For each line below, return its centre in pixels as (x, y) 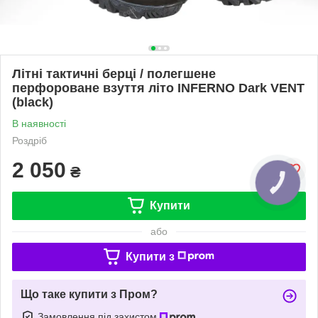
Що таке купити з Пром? (89, 294)
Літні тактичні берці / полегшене (114, 73)
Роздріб (29, 140)
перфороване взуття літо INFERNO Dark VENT (158, 88)
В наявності (39, 123)
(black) (33, 102)
